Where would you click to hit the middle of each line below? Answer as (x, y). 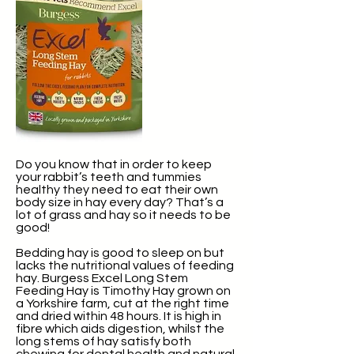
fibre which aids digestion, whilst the (120, 329)
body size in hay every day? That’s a (120, 202)
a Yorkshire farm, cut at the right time (122, 303)
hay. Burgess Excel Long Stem (102, 278)
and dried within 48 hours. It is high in (119, 316)
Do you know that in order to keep (114, 164)
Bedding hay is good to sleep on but (120, 253)
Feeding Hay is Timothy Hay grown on (123, 291)
